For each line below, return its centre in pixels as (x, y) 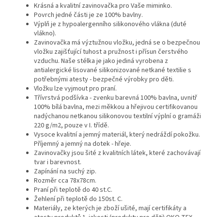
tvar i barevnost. (58, 162)
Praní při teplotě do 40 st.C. (73, 190)
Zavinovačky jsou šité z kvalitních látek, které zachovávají (117, 153)
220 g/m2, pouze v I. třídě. (71, 125)
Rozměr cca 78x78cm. (65, 180)
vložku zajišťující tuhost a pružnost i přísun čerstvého (111, 52)
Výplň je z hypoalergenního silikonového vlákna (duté (110, 24)
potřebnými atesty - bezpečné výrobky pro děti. (104, 79)
